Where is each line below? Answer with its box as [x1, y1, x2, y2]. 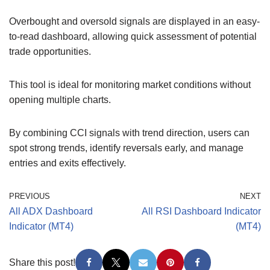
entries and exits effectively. [9, 157, 126, 168]
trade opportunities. [9, 46, 91, 57]
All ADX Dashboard [9, 206, 93, 216]
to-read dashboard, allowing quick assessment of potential [9, 31, 257, 42]
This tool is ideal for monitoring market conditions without [9, 79, 251, 90]
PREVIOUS [9, 191, 50, 201]
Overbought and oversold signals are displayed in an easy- [9, 16, 260, 27]
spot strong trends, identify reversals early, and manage [9, 142, 243, 153]
